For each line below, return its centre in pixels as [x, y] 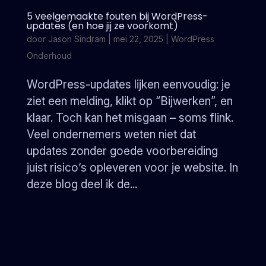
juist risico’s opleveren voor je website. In [132, 168]
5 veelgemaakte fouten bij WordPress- [117, 17]
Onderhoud [49, 56]
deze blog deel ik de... [82, 185]
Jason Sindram [77, 39]
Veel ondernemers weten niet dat [111, 135]
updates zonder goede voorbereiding [122, 151]
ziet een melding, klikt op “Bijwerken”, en [129, 102]
